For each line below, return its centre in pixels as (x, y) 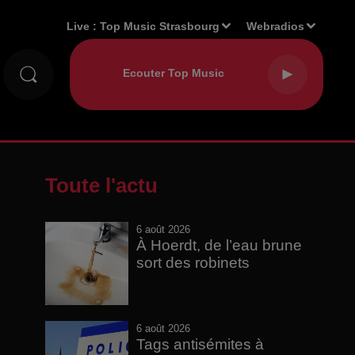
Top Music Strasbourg (160, 26)
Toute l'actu (101, 185)
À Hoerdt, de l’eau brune (219, 245)
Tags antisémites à (200, 345)
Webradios (276, 26)
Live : (84, 26)
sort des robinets (193, 263)
